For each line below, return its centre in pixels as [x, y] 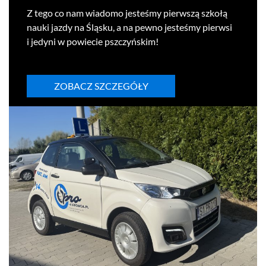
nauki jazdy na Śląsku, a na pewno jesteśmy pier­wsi [129, 27]
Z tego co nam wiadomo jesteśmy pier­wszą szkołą [127, 12]
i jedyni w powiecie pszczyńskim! [93, 41]
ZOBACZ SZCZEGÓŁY [101, 85]
